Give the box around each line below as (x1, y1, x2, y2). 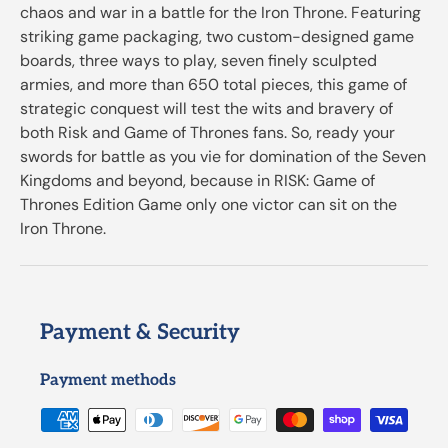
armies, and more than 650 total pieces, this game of (20, 74, 407, 96)
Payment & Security (40, 319, 240, 346)
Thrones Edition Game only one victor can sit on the (20, 194, 397, 216)
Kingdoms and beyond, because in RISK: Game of (20, 170, 375, 192)
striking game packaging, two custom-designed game (20, 26, 414, 48)
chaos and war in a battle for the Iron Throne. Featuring (20, 2, 421, 24)
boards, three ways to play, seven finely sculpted (20, 50, 377, 72)
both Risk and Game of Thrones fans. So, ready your (20, 122, 395, 144)
